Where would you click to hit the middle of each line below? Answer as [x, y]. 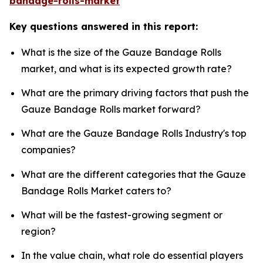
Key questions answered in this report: [104, 26]
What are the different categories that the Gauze [134, 174]
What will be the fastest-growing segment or [122, 215]
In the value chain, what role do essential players [132, 256]
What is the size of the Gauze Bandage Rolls [121, 52]
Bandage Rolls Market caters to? [96, 190]
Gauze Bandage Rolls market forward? [111, 109]
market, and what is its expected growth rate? [127, 68]
